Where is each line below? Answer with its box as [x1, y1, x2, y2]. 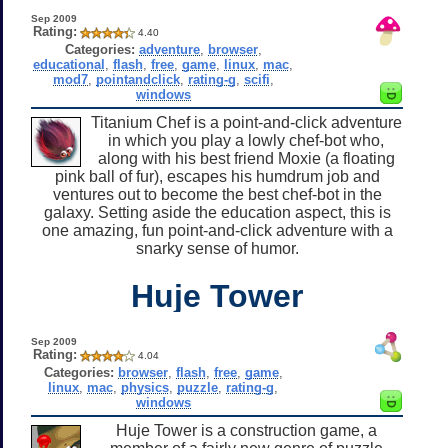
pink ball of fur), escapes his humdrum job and [54, 167, 380, 185]
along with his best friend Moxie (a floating [97, 149, 395, 167]
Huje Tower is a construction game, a [115, 421, 377, 439]
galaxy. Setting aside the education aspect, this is [43, 203, 391, 221]
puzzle [177, 379, 219, 395]
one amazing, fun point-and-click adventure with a [41, 221, 393, 239]
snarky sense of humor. [135, 239, 299, 257]
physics [121, 379, 170, 395]
